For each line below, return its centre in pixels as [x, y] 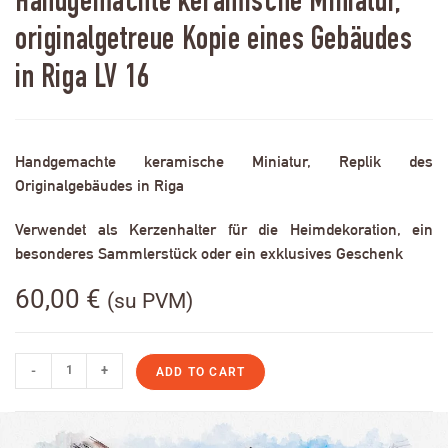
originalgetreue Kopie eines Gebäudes [214, 41]
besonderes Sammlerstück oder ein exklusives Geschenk [209, 253]
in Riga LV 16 [82, 79]
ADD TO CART [201, 371]
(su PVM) [150, 300]
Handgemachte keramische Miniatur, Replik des [224, 161]
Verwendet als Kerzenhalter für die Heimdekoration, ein [224, 229]
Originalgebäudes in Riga [99, 185]
